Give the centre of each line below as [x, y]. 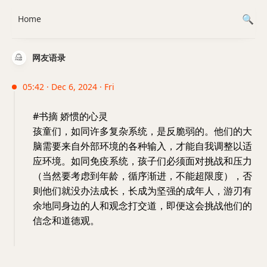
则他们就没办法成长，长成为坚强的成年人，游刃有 [142, 191]
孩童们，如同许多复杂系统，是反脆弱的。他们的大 [142, 131]
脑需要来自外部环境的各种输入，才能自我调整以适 [142, 146]
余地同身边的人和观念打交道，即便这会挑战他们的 [142, 206]
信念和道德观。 [66, 221]
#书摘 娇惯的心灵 [70, 116]
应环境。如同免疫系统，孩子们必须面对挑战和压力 [142, 161]
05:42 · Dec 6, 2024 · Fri [69, 87]
